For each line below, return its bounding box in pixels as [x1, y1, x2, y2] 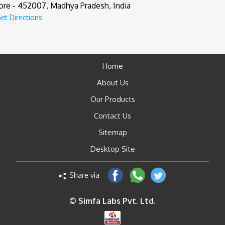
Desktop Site [90, 144, 135, 154]
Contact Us [94, 111, 131, 121]
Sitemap [98, 128, 127, 138]
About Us [96, 78, 129, 88]
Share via [69, 171, 99, 180]
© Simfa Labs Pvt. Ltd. [69, 196, 156, 206]
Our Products [90, 94, 135, 104]
